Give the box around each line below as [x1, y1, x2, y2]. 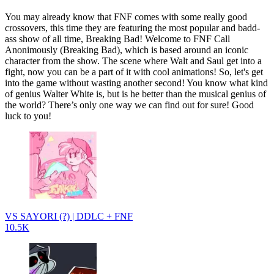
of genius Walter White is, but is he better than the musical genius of [5, 88, 266, 99]
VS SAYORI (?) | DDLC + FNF [5, 210, 133, 221]
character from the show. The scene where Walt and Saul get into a [5, 55, 262, 66]
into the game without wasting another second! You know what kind [5, 77, 268, 88]
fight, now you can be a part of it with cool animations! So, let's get [5, 66, 263, 77]
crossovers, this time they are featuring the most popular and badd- [5, 22, 260, 33]
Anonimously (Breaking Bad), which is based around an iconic [5, 44, 248, 55]
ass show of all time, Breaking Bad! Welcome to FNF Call [5, 33, 230, 44]
